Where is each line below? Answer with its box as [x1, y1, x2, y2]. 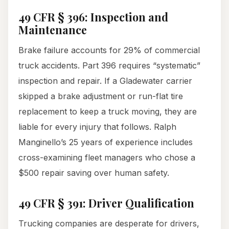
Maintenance [18, 22, 87, 37]
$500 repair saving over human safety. [18, 168, 169, 178]
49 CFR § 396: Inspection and [18, 10, 168, 25]
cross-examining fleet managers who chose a [18, 152, 195, 163]
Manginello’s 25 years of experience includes [18, 137, 193, 148]
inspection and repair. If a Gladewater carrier [18, 76, 192, 86]
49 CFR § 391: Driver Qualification [18, 196, 194, 211]
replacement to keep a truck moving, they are [18, 106, 197, 117]
